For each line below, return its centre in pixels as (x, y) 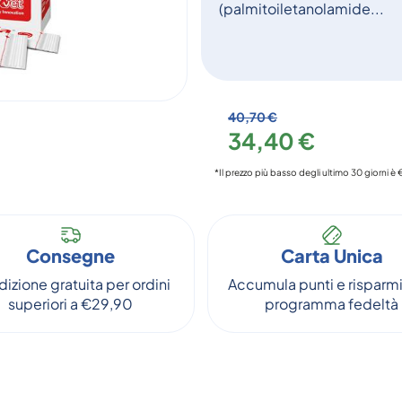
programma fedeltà (332, 304)
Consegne (70, 255)
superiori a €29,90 (70, 304)
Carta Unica (332, 255)
